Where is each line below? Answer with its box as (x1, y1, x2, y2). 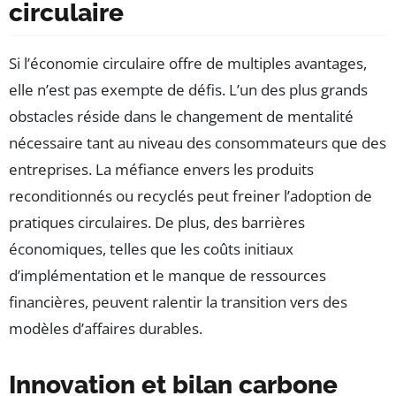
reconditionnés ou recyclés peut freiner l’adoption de (9, 186, 372, 207)
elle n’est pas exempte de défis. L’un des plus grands (9, 80, 368, 101)
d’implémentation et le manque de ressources (9, 265, 326, 286)
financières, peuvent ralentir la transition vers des (9, 292, 347, 313)
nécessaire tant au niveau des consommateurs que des (9, 133, 386, 154)
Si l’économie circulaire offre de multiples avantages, (9, 53, 367, 74)
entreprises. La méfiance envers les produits (9, 159, 314, 180)
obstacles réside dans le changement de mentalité (9, 106, 354, 127)
